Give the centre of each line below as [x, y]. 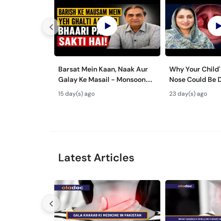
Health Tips [77, 90]
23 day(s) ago [188, 93]
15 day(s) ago [76, 93]
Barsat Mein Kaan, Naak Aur [103, 69]
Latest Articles [96, 157]
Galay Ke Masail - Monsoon [102, 79]
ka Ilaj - [181, 100]
